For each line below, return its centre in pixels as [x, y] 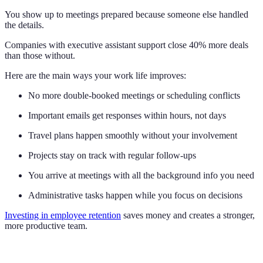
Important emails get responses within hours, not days [127, 116]
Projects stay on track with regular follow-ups [112, 156]
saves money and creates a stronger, [188, 215]
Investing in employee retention [63, 215]
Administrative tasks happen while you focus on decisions [135, 195]
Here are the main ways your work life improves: [95, 76]
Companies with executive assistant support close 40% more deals [127, 45]
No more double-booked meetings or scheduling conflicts [134, 96]
